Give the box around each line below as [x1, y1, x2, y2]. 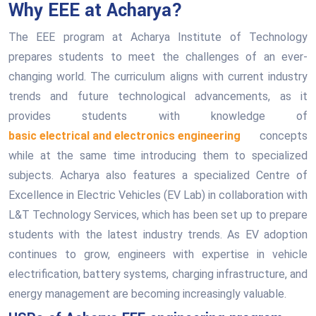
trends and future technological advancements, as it [8, 90, 308, 103]
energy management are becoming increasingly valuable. [8, 287, 286, 300]
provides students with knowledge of [8, 109, 308, 123]
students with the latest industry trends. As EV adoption [8, 228, 308, 241]
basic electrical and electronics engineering [8, 129, 241, 142]
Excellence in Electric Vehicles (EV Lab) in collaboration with [8, 188, 308, 202]
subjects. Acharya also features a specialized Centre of [8, 169, 308, 182]
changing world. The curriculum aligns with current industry [8, 70, 308, 83]
